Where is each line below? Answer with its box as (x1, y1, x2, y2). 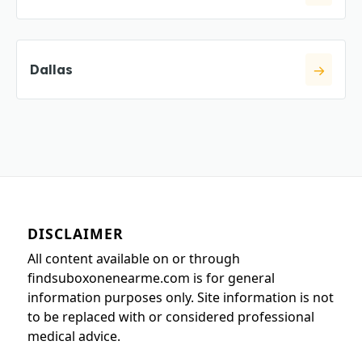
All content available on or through (27, 249, 240, 267)
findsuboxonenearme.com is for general (27, 268, 275, 287)
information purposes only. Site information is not (27, 288, 334, 306)
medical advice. (27, 326, 120, 345)
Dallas (30, 61, 73, 78)
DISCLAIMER (27, 223, 124, 243)
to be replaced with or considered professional (27, 307, 314, 326)
